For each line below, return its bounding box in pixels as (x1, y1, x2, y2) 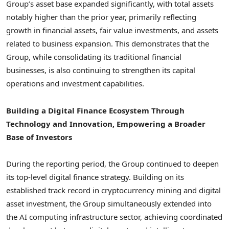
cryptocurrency (101, 185, 154, 195)
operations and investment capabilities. (6, 78, 144, 89)
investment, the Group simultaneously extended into (24, 198, 212, 209)
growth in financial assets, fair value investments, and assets (6, 25, 218, 36)
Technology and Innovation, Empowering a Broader (6, 118, 205, 129)
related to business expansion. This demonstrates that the (6, 38, 209, 49)
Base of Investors (6, 131, 72, 142)
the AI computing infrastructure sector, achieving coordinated (6, 211, 222, 222)
